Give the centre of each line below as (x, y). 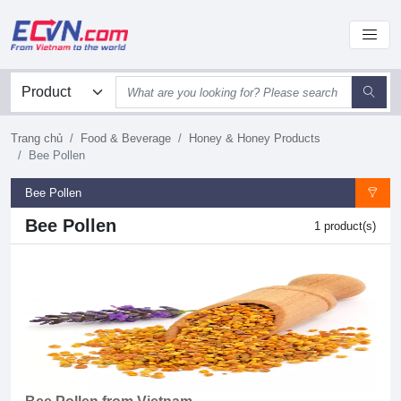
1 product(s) (345, 226)
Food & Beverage (126, 138)
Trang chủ (37, 138)
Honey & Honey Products (255, 138)
